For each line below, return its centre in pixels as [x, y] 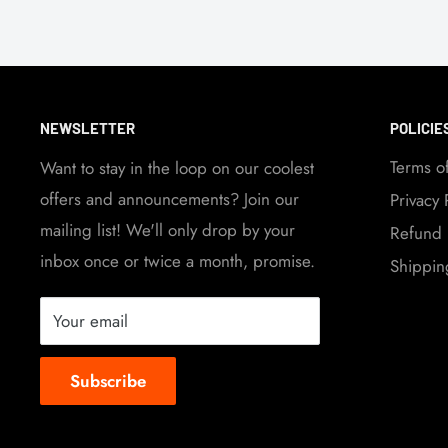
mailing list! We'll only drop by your [167, 230]
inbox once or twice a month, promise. [177, 261]
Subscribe [108, 381]
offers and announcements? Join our [169, 199]
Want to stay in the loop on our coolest [177, 168]
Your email [90, 321]
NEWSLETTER [87, 127]
